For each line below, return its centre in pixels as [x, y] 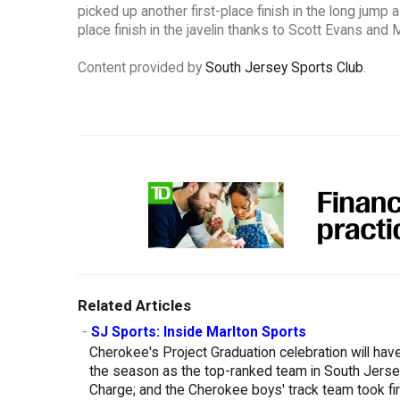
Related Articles [134, 306]
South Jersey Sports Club [284, 68]
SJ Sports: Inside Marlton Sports [199, 333]
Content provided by [142, 68]
